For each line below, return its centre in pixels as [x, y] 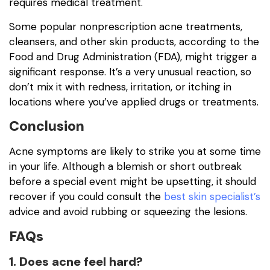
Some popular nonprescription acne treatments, [126, 26]
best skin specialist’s [212, 197]
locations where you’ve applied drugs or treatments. [134, 102]
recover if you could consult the [86, 197]
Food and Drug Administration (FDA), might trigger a [133, 56]
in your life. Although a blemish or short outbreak [125, 167]
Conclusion [47, 126]
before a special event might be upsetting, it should [133, 182]
